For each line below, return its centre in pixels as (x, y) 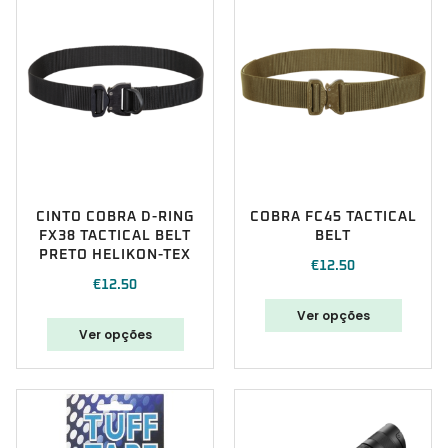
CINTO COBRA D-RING (115, 217)
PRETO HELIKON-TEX (115, 255)
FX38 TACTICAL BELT (115, 236)
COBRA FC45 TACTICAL (333, 217)
